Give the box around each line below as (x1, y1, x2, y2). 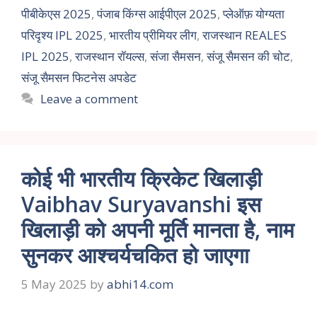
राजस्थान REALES (202, 26, 287, 43)
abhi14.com (107, 276, 173, 293)
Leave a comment (40, 90, 139, 107)
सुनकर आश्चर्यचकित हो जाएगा (21, 240, 249, 270)
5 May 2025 (21, 276, 87, 293)
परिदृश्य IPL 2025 (21, 26, 103, 43)
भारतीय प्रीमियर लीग (109, 26, 197, 43)
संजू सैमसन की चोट (207, 47, 290, 64)
